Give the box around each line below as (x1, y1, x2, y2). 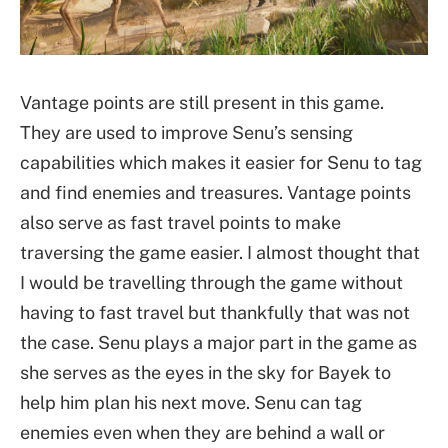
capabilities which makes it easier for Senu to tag (20, 152, 422, 174)
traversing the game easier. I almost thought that (20, 242, 420, 264)
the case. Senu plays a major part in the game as (20, 332, 417, 354)
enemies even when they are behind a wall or (20, 422, 385, 444)
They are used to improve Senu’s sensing (20, 122, 353, 144)
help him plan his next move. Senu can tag (20, 392, 362, 414)
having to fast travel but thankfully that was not (20, 302, 410, 324)
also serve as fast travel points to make (20, 212, 341, 234)
